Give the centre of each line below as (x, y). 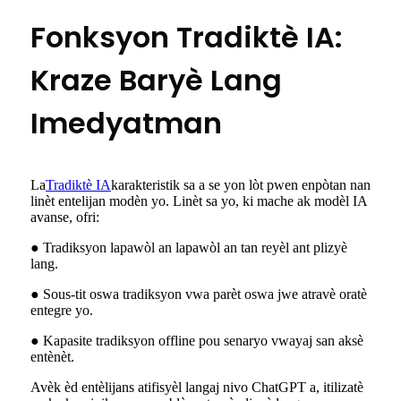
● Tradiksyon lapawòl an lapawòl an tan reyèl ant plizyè (189, 248)
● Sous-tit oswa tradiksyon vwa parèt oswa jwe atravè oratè (199, 294)
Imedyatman (126, 124)
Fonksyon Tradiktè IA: (187, 38)
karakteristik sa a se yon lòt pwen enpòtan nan (241, 185)
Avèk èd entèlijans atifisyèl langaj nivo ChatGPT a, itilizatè (197, 388)
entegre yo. (62, 311)
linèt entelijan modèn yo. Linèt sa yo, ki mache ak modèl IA (199, 201)
